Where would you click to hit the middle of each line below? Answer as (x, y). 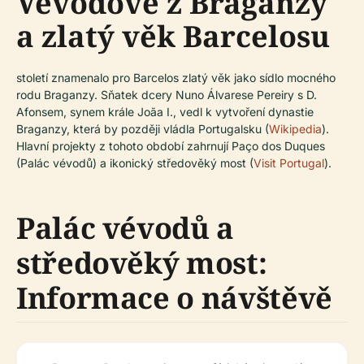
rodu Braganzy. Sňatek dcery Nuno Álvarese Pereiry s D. (167, 94)
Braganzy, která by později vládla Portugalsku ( (143, 128)
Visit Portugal (289, 162)
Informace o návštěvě (174, 297)
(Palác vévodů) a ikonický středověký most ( (135, 162)
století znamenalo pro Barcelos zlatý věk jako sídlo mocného (176, 77)
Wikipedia (295, 128)
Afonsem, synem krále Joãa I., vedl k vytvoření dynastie (165, 111)
